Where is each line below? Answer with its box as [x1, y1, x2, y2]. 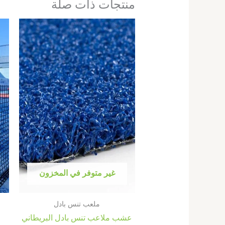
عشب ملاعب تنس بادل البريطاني [22, 211, 133, 223]
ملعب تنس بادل [54, 198, 100, 208]
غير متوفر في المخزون [39, 167, 115, 178]
